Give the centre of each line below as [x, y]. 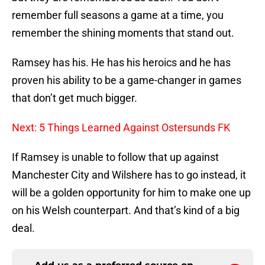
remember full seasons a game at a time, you [118, 15]
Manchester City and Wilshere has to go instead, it [129, 175]
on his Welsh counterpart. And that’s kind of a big [126, 211]
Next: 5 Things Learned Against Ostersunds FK [121, 128]
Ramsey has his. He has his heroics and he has [121, 63]
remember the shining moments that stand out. [123, 33]
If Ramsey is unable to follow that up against [115, 157]
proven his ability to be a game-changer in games [127, 80]
